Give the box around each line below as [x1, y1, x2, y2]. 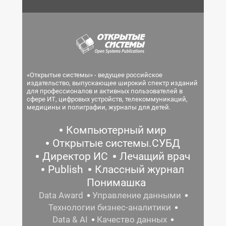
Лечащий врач [119, 150, 190, 162]
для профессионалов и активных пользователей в [27, 87, 183, 95]
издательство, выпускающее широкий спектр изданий [27, 79, 198, 87]
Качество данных [97, 214, 167, 224]
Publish [48, 163, 83, 176]
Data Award [38, 190, 83, 200]
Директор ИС [42, 150, 108, 162]
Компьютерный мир [66, 124, 166, 136]
